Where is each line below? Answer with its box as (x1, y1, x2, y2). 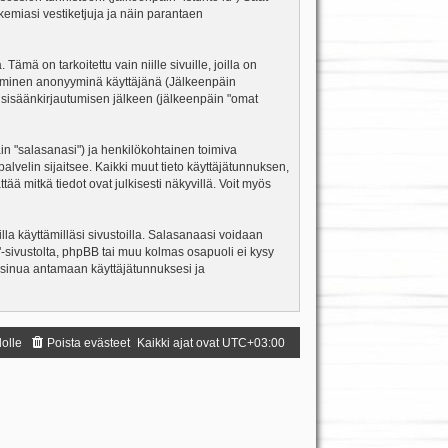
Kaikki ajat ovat (137, 336, 223, 351)
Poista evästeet (47, 336, 131, 351)
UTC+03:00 (222, 336, 286, 351)
